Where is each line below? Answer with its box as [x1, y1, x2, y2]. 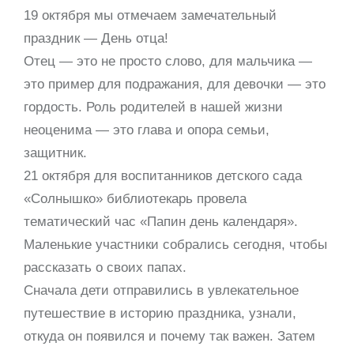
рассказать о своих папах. [24, 260, 186, 276]
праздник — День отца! [24, 31, 168, 47]
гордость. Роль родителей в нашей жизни [24, 100, 283, 115]
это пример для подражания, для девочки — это [24, 77, 326, 92]
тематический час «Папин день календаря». [24, 214, 298, 230]
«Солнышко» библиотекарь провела [24, 191, 247, 207]
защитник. [24, 145, 87, 161]
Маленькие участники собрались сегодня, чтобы [24, 237, 327, 253]
